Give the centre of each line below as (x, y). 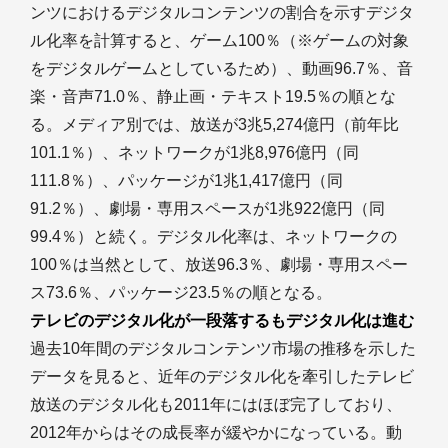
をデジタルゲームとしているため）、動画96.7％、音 (221, 68)
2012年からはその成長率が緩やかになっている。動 (216, 432)
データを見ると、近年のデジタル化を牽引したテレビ (222, 376)
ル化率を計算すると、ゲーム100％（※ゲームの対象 (219, 40)
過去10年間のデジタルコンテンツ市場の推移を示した (223, 348)
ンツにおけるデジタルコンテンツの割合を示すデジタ (222, 12)
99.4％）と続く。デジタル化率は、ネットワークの (213, 236)
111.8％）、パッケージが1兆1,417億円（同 (186, 180)
